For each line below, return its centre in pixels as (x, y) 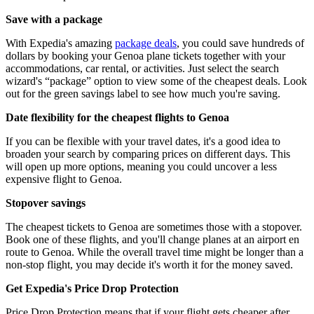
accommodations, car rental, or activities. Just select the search (142, 68)
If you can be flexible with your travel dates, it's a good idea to (143, 141)
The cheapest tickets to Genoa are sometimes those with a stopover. (154, 226)
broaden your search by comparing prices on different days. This (148, 153)
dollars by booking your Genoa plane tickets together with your (145, 55)
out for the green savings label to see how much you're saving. (143, 93)
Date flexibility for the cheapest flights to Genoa (117, 117)
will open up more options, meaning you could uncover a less (141, 166)
